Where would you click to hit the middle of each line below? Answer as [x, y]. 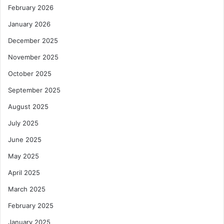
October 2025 [30, 74]
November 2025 [33, 57]
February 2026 [31, 8]
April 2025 [24, 173]
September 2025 [34, 90]
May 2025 [23, 156]
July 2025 [23, 123]
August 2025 [28, 107]
